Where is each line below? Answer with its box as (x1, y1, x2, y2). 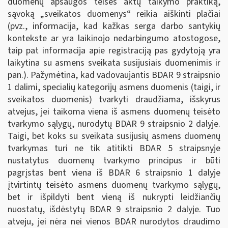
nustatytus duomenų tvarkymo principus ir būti (8, 154, 220, 167)
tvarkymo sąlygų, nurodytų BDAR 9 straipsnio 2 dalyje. (8, 118, 220, 130)
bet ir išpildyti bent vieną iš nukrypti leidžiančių (8, 191, 220, 204)
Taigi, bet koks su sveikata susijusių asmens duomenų (8, 130, 220, 142)
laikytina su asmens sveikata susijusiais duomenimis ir (8, 56, 220, 69)
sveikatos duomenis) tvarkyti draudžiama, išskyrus (8, 93, 220, 106)
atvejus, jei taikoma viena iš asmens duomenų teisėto (8, 105, 220, 118)
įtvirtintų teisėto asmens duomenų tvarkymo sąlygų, (8, 179, 220, 191)
